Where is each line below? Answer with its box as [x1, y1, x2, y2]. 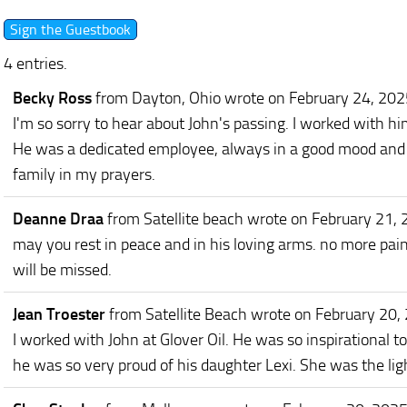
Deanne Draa [13, 208, 107, 229]
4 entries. [4, 53, 67, 74]
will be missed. [13, 259, 112, 280]
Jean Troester [13, 303, 109, 324]
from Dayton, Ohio [95, 87, 221, 108]
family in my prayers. [13, 164, 155, 184]
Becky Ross [13, 87, 95, 108]
